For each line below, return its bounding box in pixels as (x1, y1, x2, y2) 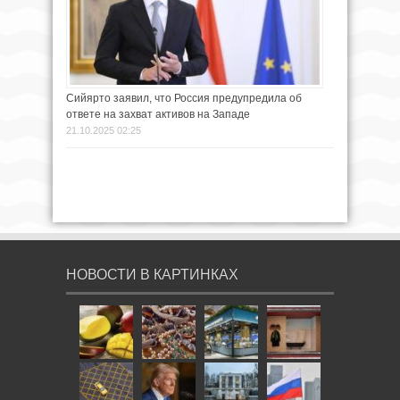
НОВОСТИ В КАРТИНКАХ (66, 267, 238, 283)
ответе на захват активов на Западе (66, 108, 250, 121)
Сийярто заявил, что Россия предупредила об (66, 92, 302, 105)
